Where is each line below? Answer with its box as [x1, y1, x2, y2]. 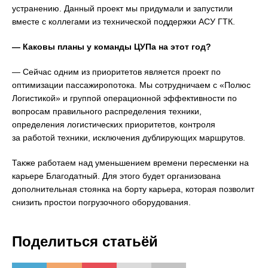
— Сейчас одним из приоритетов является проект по [12, 66, 221, 77]
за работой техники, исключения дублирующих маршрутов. [12, 132, 245, 142]
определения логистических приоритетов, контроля [12, 119, 215, 129]
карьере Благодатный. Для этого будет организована [12, 170, 221, 181]
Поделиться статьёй [12, 233, 158, 249]
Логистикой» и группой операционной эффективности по [12, 93, 237, 103]
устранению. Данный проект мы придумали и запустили [12, 3, 233, 13]
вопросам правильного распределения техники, [12, 106, 202, 116]
